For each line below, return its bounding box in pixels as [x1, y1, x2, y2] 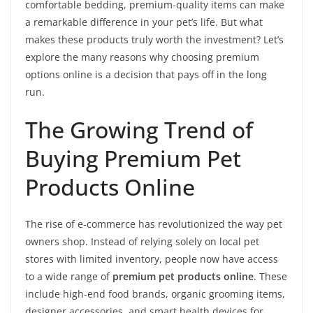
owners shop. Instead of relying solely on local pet [25, 234, 259, 248]
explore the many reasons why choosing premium [25, 50, 259, 64]
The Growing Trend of [25, 114, 253, 145]
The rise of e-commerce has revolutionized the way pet [25, 217, 282, 231]
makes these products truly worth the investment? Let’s [25, 32, 284, 46]
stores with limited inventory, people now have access [25, 252, 278, 265]
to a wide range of [25, 269, 112, 283]
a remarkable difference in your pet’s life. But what [25, 15, 263, 29]
